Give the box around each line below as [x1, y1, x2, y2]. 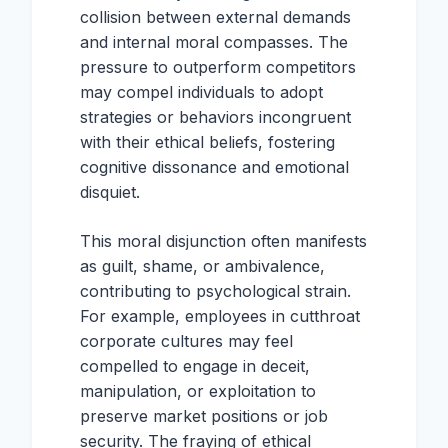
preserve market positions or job [80, 406, 328, 426]
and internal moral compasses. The [80, 32, 348, 52]
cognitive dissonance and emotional [80, 157, 349, 177]
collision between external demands [80, 7, 351, 27]
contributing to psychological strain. [80, 281, 351, 301]
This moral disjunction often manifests [80, 231, 367, 251]
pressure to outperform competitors [80, 57, 356, 77]
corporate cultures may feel [80, 331, 293, 351]
